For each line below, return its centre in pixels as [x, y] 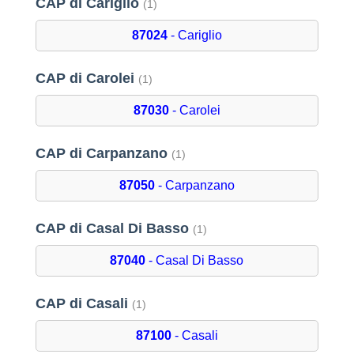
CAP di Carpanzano [103, 154]
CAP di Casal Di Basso [114, 229]
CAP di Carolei [87, 79]
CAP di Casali [83, 304]
